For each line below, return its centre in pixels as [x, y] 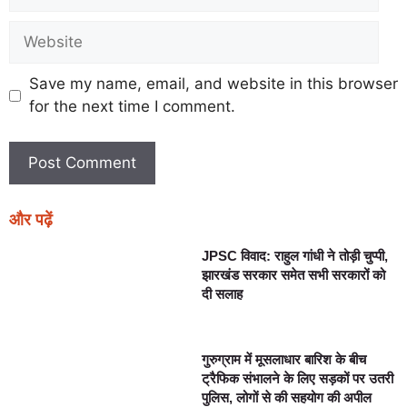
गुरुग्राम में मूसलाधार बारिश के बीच [284, 360]
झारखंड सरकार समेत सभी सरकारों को [294, 274]
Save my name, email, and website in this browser [213, 84]
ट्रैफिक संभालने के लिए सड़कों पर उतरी [298, 379]
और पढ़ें [31, 219]
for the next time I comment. [132, 107]
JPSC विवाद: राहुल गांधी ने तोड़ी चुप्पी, [295, 255]
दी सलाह [223, 293]
